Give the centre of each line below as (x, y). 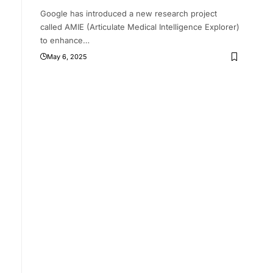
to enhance (61, 41)
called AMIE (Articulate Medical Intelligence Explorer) (140, 27)
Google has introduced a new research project (128, 14)
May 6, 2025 (67, 57)
